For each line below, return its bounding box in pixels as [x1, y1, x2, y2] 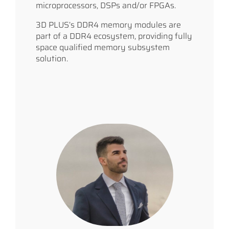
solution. [36, 52, 68, 65]
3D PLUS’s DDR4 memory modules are [36, 18, 181, 31]
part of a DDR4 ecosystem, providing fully [36, 29, 192, 42]
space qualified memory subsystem [36, 40, 170, 54]
